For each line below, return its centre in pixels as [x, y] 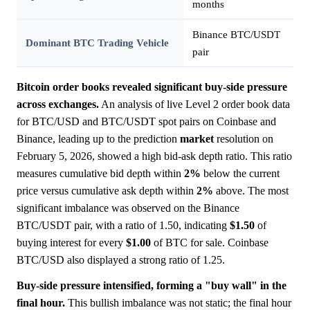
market [197, 139]
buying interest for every [71, 243]
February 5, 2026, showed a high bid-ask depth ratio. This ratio [154, 156]
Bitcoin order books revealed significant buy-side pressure [152, 87]
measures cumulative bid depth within [100, 174]
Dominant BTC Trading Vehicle [97, 43]
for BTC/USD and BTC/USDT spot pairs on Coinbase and [146, 122]
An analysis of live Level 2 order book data [194, 104]
